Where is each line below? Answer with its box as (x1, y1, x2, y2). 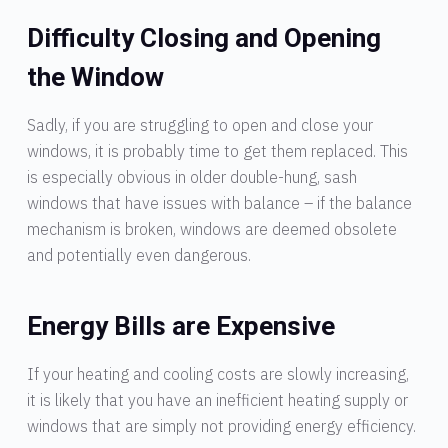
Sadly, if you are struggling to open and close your (26, 114, 373, 135)
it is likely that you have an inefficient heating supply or (26, 389, 408, 410)
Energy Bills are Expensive (26, 310, 335, 341)
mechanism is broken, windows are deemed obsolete (26, 218, 397, 239)
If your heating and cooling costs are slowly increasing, (26, 363, 409, 384)
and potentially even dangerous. (26, 244, 251, 265)
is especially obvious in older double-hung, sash (26, 166, 357, 187)
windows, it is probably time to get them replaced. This (26, 140, 408, 161)
